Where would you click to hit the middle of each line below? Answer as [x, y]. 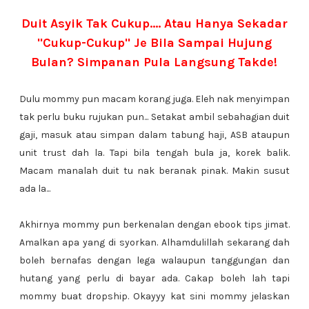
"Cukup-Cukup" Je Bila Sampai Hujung [154, 43]
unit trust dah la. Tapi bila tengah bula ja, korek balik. [154, 153]
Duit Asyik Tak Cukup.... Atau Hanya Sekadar [154, 23]
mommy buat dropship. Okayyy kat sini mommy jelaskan [154, 296]
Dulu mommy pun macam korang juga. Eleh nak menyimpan [154, 99]
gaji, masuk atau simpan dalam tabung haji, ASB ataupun [154, 135]
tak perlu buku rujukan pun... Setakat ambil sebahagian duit [154, 117]
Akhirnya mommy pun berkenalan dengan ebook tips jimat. [154, 225]
